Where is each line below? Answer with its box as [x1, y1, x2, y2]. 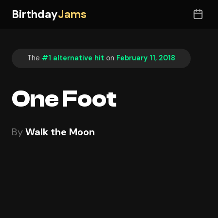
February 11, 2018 [116, 54, 175, 63]
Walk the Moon [25, 125, 95, 138]
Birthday [12, 7, 58, 21]
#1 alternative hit [42, 54, 104, 63]
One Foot [12, 85, 117, 112]
